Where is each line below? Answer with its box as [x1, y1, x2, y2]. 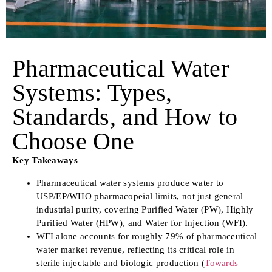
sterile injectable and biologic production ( [36, 257, 205, 268]
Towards [205, 257, 239, 268]
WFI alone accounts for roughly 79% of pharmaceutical [36, 231, 257, 241]
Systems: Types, [12, 79, 172, 107]
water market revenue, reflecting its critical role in [36, 244, 234, 254]
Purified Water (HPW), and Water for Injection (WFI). [36, 217, 248, 228]
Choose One [12, 127, 135, 155]
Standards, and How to [12, 103, 238, 131]
